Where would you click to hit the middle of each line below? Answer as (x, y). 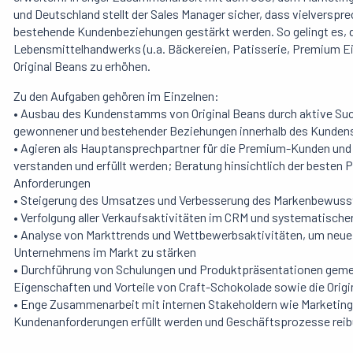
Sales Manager (189, 14)
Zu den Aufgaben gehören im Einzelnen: (116, 96)
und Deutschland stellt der (82, 14)
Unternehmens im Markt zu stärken (105, 252)
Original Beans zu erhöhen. (82, 66)
